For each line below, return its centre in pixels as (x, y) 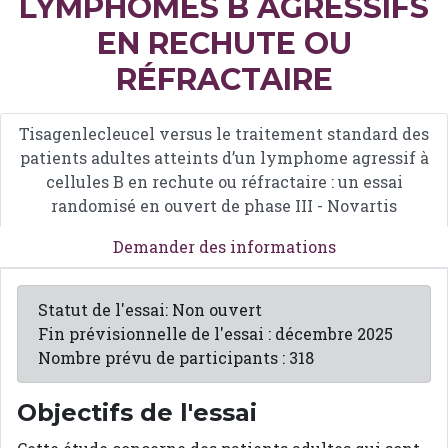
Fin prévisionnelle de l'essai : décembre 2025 (215, 333)
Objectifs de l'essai (137, 412)
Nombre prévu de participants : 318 (176, 357)
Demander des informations (224, 246)
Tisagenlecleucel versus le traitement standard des (224, 133)
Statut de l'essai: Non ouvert (150, 309)
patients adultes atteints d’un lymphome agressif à (224, 157)
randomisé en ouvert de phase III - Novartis (224, 205)
